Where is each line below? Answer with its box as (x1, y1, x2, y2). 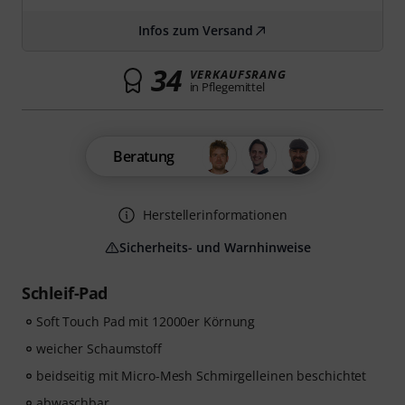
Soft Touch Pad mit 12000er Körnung (36, 313, 256, 330)
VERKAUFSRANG (189, 66, 287, 82)
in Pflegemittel (189, 79, 266, 95)
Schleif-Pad (22, 282, 108, 304)
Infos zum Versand (137, 22, 253, 39)
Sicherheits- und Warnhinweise (119, 239, 311, 256)
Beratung (113, 146, 174, 166)
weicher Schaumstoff (36, 340, 162, 357)
